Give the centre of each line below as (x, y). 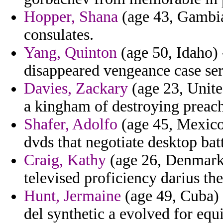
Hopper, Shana (71, 17)
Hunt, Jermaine (72, 196)
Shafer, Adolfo (71, 124)
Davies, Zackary (76, 89)
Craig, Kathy (65, 160)
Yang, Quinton (70, 53)
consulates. (59, 35)
